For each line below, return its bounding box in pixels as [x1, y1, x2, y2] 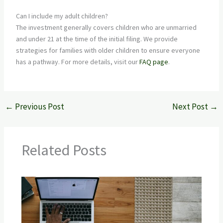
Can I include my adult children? [15, 11, 108, 21]
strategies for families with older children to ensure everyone [15, 46, 200, 55]
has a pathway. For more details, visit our [15, 57, 139, 67]
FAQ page [139, 57, 168, 67]
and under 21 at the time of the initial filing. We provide [15, 34, 178, 44]
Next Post [172, 101, 210, 112]
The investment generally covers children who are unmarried [15, 23, 197, 32]
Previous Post [13, 101, 64, 112]
